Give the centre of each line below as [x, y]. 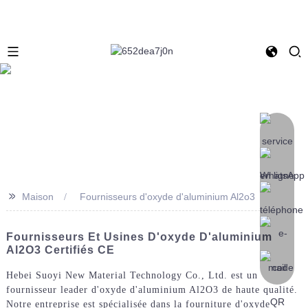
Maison [37, 196]
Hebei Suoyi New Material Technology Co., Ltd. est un [132, 275]
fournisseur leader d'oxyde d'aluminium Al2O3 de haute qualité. [152, 289]
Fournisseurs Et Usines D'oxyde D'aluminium [139, 236]
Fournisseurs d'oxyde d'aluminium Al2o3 [167, 196]
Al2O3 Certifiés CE [60, 250]
